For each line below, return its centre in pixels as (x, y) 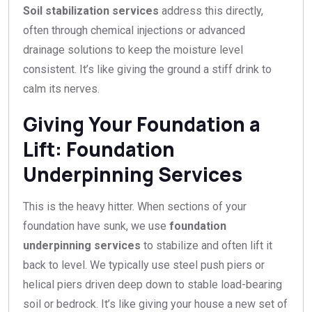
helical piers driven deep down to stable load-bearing (153, 284)
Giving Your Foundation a (142, 124)
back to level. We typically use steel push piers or (144, 265)
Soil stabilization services (91, 10)
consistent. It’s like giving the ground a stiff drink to (147, 69)
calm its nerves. (61, 88)
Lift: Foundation (99, 149)
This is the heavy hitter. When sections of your (135, 206)
